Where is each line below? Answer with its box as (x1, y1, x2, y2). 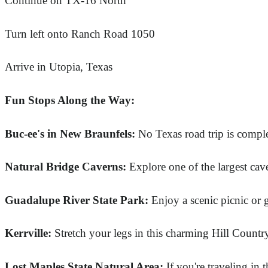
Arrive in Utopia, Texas (5, 60, 112, 74)
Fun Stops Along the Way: (5, 94, 135, 107)
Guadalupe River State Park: (5, 193, 148, 206)
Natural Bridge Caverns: (5, 160, 126, 173)
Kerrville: (5, 227, 51, 240)
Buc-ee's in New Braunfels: (5, 127, 135, 140)
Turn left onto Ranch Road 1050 (5, 27, 155, 40)
